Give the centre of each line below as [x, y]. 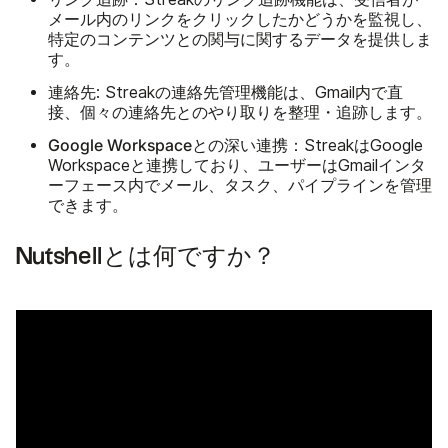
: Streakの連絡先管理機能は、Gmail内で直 [249, 92]
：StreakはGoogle [355, 145]
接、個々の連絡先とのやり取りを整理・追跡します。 [240, 112]
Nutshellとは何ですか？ [146, 256]
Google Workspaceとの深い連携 [168, 144]
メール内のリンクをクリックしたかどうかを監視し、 [240, 19]
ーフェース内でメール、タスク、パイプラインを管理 [240, 185]
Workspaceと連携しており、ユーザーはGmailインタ [237, 165]
